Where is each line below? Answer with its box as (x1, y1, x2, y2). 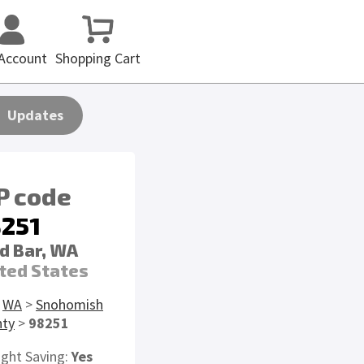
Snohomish (36, 295, 103, 314)
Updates (7, 106, 63, 124)
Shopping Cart (55, 49, 141, 67)
